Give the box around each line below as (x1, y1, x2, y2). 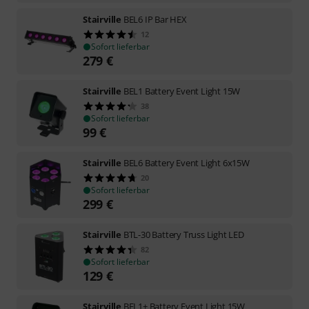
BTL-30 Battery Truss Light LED (123, 228, 244, 241)
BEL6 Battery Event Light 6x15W (123, 156, 250, 169)
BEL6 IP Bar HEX (123, 12, 187, 26)
